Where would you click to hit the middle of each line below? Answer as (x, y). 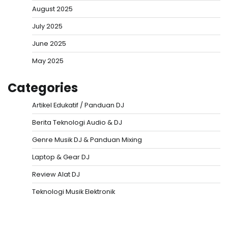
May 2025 (48, 61)
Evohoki (68, 217)
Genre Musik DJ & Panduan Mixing (87, 139)
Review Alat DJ (56, 174)
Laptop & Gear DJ (61, 157)
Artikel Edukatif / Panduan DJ (78, 105)
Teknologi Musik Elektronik (74, 191)
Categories (43, 88)
